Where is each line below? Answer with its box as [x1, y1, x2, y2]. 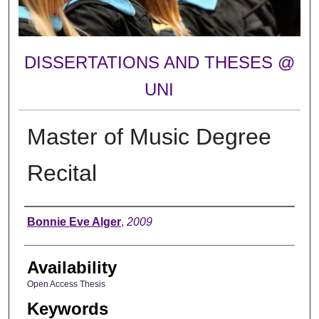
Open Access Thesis [26, 278, 105, 289]
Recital [26, 159, 97, 186]
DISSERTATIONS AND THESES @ [23, 53, 295, 73]
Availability [26, 257, 117, 277]
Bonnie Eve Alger [26, 215, 121, 228]
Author [23, 210, 74, 230]
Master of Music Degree [26, 123, 271, 150]
